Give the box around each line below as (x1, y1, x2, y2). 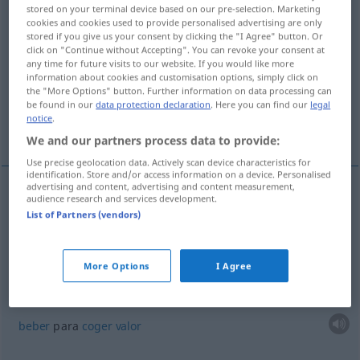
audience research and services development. (27, 191, 218, 204)
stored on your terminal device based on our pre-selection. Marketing (27, 2, 321, 14)
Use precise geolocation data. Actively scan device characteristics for (27, 155, 312, 168)
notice (27, 111, 53, 124)
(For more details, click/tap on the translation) (8, 43, 248, 58)
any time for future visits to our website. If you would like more (27, 56, 295, 69)
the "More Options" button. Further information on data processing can (27, 84, 333, 96)
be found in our (27, 97, 96, 110)
